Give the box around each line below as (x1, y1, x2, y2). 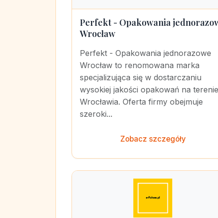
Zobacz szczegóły (120, 134, 186, 144)
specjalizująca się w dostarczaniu (80, 73, 201, 82)
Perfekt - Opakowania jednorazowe (80, 48, 211, 58)
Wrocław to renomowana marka (80, 60, 200, 70)
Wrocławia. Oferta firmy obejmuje (80, 97, 203, 107)
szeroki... (80, 109, 112, 119)
